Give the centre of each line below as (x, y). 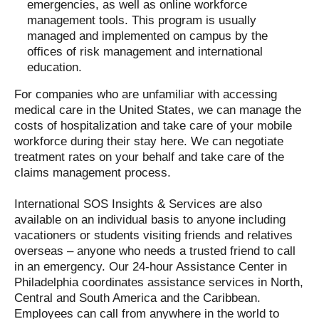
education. (54, 67)
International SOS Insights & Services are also (138, 204)
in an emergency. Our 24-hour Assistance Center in (151, 267)
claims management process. (93, 173)
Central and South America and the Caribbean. (137, 298)
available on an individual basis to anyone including (150, 220)
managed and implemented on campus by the (147, 36)
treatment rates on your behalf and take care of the (149, 157)
